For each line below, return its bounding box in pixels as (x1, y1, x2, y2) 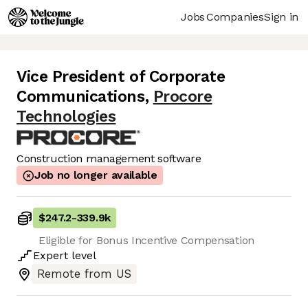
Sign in (264, 10, 298, 23)
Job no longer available (34, 168, 157, 182)
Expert (33, 249, 68, 263)
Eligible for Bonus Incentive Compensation (38, 234, 254, 247)
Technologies (16, 107, 116, 126)
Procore (153, 87, 212, 107)
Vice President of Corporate (16, 67, 225, 87)
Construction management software (16, 152, 201, 166)
